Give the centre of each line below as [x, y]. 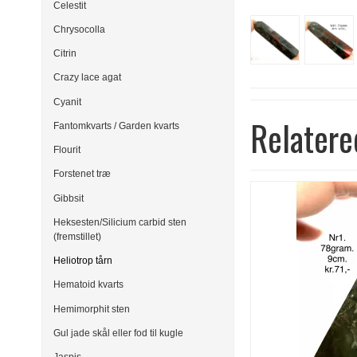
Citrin [65, 54]
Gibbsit [69, 198]
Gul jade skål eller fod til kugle [118, 333]
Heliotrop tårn [83, 261]
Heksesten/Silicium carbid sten [120, 222]
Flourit [67, 150]
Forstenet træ [82, 174]
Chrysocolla [79, 29]
